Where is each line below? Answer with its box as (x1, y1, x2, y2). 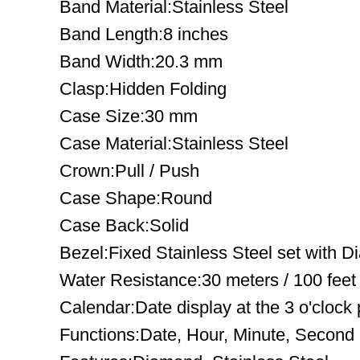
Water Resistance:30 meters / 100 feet (59, 270, 356, 290)
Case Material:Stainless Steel (59, 133, 288, 153)
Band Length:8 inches (59, 24, 228, 44)
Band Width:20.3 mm (59, 51, 223, 72)
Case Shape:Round (59, 188, 212, 208)
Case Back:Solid (59, 215, 189, 235)
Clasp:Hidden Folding (59, 79, 227, 99)
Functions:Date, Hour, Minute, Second (59, 325, 354, 345)
